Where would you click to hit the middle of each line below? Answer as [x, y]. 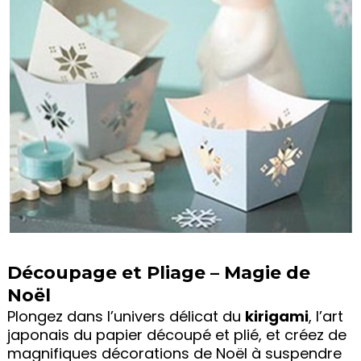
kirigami [276, 317]
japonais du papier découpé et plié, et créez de [176, 335]
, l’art [326, 317]
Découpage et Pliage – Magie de [158, 273]
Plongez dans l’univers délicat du [126, 317]
